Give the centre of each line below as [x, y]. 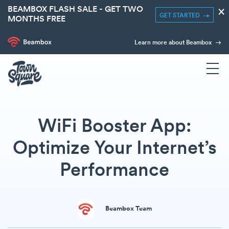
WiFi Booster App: [114, 127]
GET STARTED [181, 16]
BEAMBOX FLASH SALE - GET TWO [75, 10]
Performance [114, 171]
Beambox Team [128, 209]
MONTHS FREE [37, 19]
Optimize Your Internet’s [114, 149]
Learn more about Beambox [174, 43]
